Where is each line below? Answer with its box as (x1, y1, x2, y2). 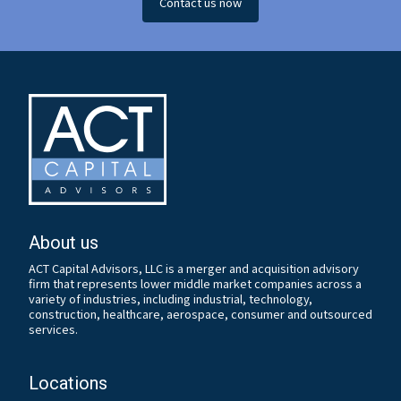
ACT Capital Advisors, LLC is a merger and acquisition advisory (29, 260, 359, 277)
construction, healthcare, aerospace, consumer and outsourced (29, 305, 372, 323)
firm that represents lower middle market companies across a (29, 275, 362, 293)
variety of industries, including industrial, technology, (29, 290, 312, 308)
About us (29, 232, 98, 254)
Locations (29, 371, 107, 394)
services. (29, 320, 78, 338)
